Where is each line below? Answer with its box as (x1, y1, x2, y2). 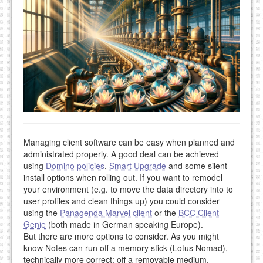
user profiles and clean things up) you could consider (23, 195, 220, 207)
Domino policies (46, 160, 104, 172)
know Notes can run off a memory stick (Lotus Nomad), (23, 242, 228, 254)
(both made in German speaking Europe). (46, 218, 203, 231)
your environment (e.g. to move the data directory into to (23, 183, 233, 195)
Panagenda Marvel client (60, 207, 152, 219)
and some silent (166, 160, 227, 172)
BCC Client (178, 207, 219, 219)
